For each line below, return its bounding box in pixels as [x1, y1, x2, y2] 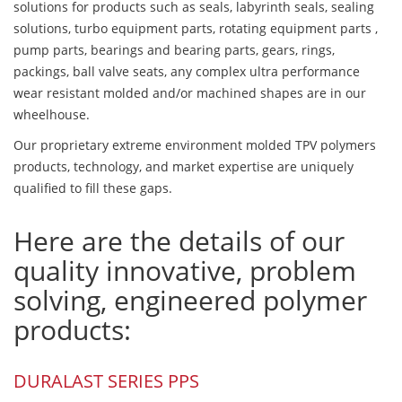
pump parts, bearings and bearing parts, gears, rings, [13, 41, 335, 59]
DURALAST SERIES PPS [13, 369, 199, 394]
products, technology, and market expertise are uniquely [13, 158, 354, 176]
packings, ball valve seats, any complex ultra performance [13, 63, 360, 81]
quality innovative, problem [13, 252, 356, 290]
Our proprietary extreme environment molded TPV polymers [13, 136, 376, 154]
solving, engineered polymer [13, 282, 367, 319]
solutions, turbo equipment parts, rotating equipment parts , [13, 20, 378, 38]
